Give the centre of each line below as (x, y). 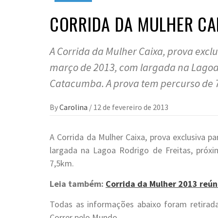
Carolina (74, 107)
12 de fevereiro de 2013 (131, 107)
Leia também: (78, 184)
